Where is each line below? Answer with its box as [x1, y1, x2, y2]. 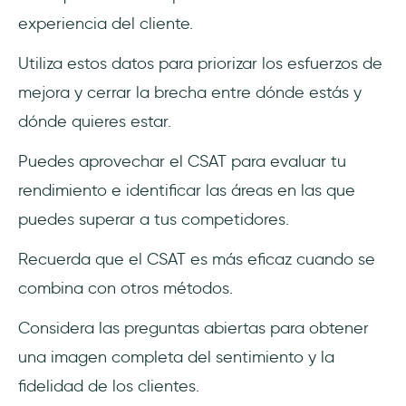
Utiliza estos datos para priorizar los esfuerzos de [18, 53, 382, 73]
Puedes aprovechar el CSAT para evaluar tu [18, 150, 346, 171]
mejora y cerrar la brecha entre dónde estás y [18, 82, 362, 102]
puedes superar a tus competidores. [18, 208, 289, 229]
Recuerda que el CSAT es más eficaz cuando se [18, 248, 375, 269]
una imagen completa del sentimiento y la [18, 346, 334, 367]
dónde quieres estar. [18, 111, 171, 131]
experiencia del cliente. [18, 13, 198, 34]
